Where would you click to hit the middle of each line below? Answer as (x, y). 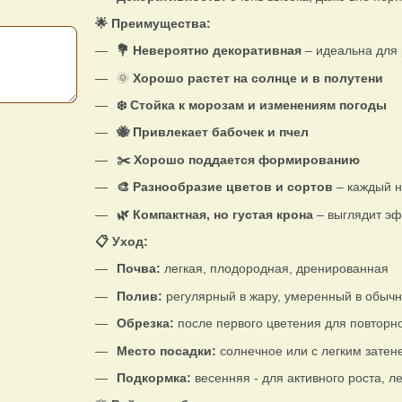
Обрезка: (145, 323)
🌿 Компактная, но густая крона (216, 214)
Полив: (139, 296)
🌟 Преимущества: (153, 23)
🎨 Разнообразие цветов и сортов (224, 187)
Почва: (138, 269)
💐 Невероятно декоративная (209, 51)
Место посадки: (166, 350)
